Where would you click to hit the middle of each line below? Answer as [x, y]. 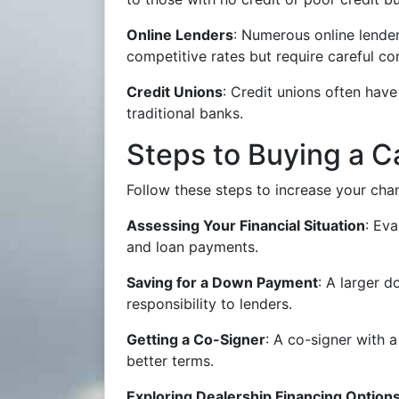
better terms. [170, 361]
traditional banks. [185, 113]
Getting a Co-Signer [196, 339]
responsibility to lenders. [209, 304]
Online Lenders [180, 35]
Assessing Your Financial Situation [246, 225]
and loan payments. [192, 247]
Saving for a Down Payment [222, 282]
